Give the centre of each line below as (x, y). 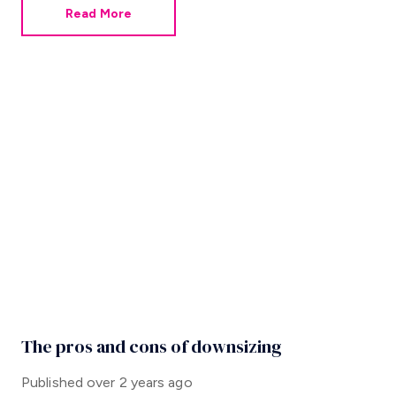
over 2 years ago (140, 382)
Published (52, 382)
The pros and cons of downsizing (152, 346)
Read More (99, 14)
